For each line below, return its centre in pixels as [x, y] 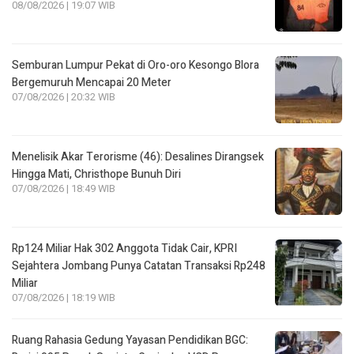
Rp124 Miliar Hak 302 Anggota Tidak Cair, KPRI [124, 248]
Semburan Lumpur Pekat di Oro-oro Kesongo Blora [136, 65]
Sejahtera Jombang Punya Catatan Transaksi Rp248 [139, 265]
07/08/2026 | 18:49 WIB [64, 188]
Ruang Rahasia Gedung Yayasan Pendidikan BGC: [130, 340]
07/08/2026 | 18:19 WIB [64, 298]
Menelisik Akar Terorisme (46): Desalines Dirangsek [138, 156]
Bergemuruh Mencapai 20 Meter [92, 82]
